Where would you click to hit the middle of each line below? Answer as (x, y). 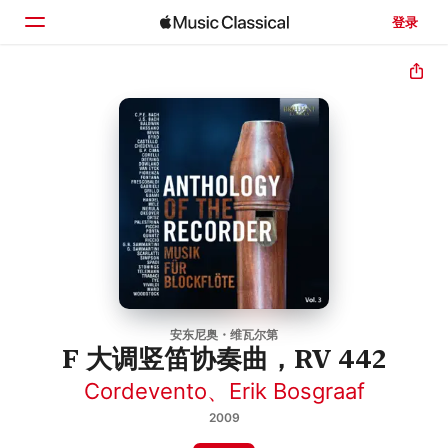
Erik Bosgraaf (296, 390)
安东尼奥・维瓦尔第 (224, 334)
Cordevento (145, 390)
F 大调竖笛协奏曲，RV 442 (224, 358)
